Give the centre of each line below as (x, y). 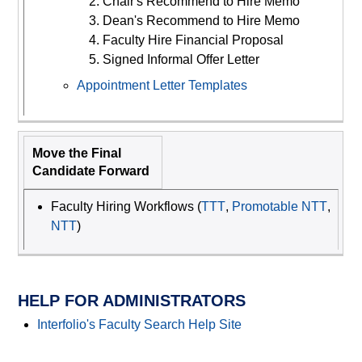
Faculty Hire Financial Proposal (193, 40)
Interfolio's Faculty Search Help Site (140, 325)
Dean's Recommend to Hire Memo (201, 21)
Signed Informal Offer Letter (181, 60)
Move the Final (76, 154)
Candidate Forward (90, 171)
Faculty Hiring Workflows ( (126, 207)
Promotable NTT (279, 207)
